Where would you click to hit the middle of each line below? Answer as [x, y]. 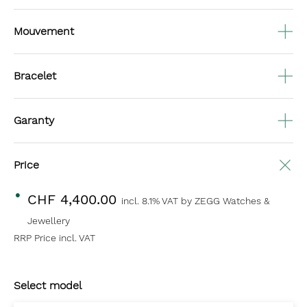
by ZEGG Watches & [225, 201]
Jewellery [49, 221]
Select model [48, 285]
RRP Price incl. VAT [54, 238]
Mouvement [44, 31]
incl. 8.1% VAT [151, 201]
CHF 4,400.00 [74, 199]
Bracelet [35, 76]
